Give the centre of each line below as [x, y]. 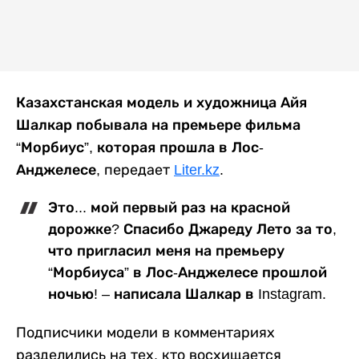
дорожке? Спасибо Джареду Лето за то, [192, 230]
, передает [135, 170]
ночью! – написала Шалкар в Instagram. [189, 294]
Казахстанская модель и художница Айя [161, 103]
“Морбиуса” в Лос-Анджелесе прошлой [188, 273]
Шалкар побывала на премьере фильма [158, 125]
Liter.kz [197, 170]
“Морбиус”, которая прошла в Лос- [140, 148]
